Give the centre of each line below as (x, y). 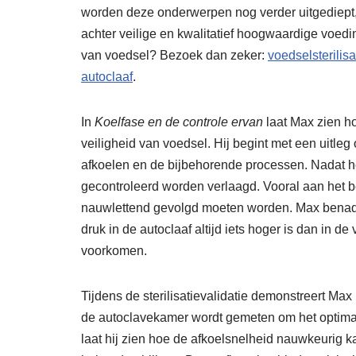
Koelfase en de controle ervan (179, 122)
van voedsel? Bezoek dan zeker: (174, 55)
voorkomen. (114, 250)
